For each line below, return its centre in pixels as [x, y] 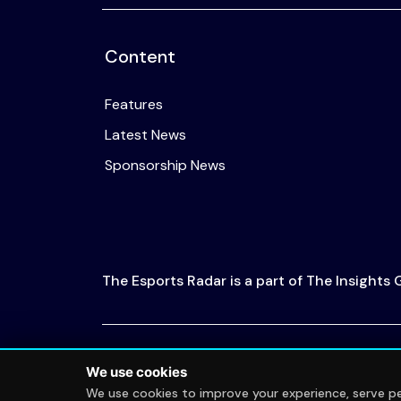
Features [134, 104]
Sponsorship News [165, 165]
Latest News [145, 134]
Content [140, 56]
